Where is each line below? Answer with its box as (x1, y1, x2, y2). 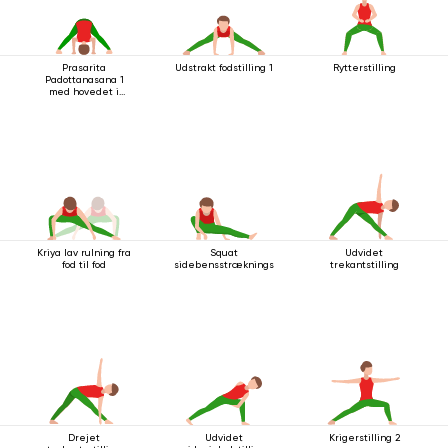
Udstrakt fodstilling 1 (175, 62, 273, 73)
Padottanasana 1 (44, 74, 124, 85)
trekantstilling (329, 259, 399, 270)
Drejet (68, 432, 100, 443)
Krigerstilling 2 (328, 432, 400, 443)
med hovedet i (49, 86, 119, 97)
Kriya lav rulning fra (37, 247, 131, 258)
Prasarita (62, 62, 106, 73)
